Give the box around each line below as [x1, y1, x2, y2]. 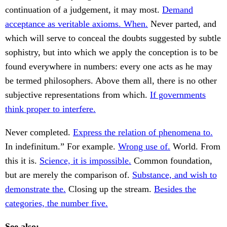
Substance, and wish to [132, 170, 217, 180]
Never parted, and [148, 19, 216, 29]
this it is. [5, 156, 40, 166]
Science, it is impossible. [40, 156, 131, 166]
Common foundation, [131, 156, 212, 166]
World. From [170, 141, 220, 152]
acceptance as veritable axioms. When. [5, 19, 148, 29]
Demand [162, 5, 193, 15]
